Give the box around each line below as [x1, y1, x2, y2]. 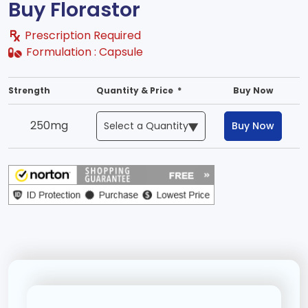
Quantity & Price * [96, 84, 181, 96]
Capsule [99, 43, 143, 60]
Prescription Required [22, 27, 152, 43]
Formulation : [26, 43, 99, 60]
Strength [8, 84, 50, 96]
